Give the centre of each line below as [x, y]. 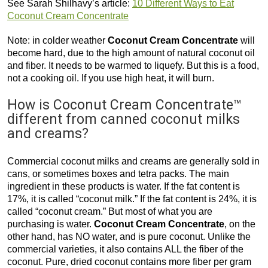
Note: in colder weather [57, 40]
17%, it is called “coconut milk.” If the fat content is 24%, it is [132, 199]
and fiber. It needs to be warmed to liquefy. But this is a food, [133, 65]
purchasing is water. [51, 224]
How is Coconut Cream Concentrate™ [124, 105]
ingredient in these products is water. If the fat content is [124, 186]
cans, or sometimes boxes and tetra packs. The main [118, 173]
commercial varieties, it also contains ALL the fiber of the [125, 249]
